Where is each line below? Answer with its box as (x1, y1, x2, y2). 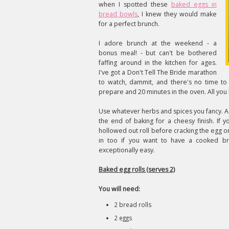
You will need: (99, 185, 140, 193)
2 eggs (114, 214, 132, 222)
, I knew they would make (137, 10, 217, 18)
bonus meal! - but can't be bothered (99, 49, 217, 57)
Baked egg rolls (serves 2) (99, 165, 175, 174)
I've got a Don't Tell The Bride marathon (99, 68, 217, 77)
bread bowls (99, 10, 138, 18)
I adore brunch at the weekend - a (99, 39, 217, 48)
